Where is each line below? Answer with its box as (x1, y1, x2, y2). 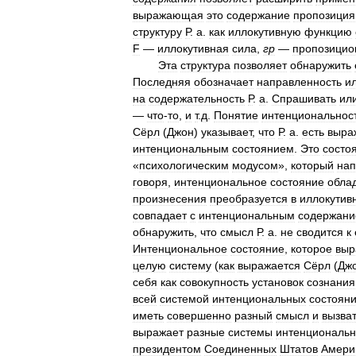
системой (160, 292, 209, 305)
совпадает (133, 209, 187, 222)
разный (234, 309, 273, 322)
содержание (226, 9, 290, 21)
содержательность (149, 92, 245, 105)
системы (228, 326, 273, 339)
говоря (133, 176, 168, 188)
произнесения (133, 192, 207, 205)
